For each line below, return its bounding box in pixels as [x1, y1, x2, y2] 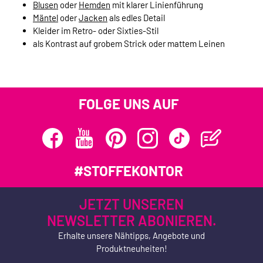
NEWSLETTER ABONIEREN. [46, 212, 217, 230]
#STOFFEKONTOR [74, 162, 183, 180]
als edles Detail [107, 12, 165, 23]
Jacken [79, 12, 107, 23]
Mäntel [33, 12, 58, 23]
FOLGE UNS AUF [79, 95, 178, 112]
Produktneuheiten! [96, 243, 167, 254]
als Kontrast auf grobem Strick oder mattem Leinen [33, 38, 225, 49]
